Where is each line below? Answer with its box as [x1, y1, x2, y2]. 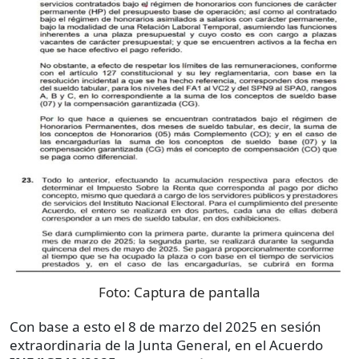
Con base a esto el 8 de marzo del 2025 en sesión [10, 317, 321, 337]
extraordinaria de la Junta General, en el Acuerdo [10, 336, 323, 355]
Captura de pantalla [134, 283, 260, 302]
